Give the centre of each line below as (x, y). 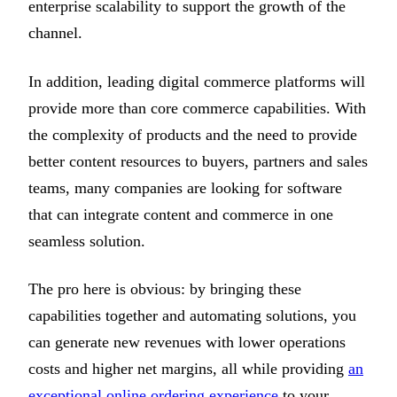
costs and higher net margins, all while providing (188, 368)
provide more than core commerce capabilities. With (197, 108)
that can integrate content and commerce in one (181, 214)
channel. (55, 33)
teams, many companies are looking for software (185, 187)
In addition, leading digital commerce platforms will (197, 81)
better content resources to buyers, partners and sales (198, 161)
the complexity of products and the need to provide (193, 134)
